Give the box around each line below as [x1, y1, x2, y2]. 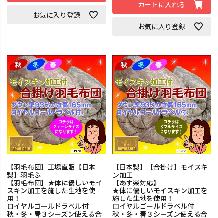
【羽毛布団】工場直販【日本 [7, 162, 96, 172]
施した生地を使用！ [112, 193, 174, 203]
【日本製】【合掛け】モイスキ [112, 162, 208, 172]
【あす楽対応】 [112, 178, 160, 188]
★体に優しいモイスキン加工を [112, 185, 208, 196]
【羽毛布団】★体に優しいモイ [7, 178, 103, 188]
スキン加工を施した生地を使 [7, 185, 96, 196]
